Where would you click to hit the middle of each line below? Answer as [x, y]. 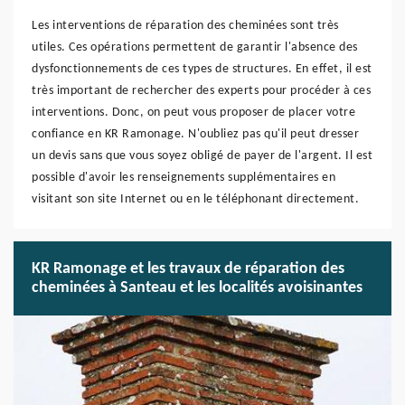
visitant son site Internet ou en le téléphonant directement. [195, 199]
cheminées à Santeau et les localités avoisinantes [197, 288]
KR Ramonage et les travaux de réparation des [188, 269]
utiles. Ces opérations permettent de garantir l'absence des [195, 47]
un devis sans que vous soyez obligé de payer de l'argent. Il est [202, 156]
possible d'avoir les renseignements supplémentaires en [184, 178]
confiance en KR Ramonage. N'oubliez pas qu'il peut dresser [195, 134]
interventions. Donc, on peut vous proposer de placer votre [193, 113]
